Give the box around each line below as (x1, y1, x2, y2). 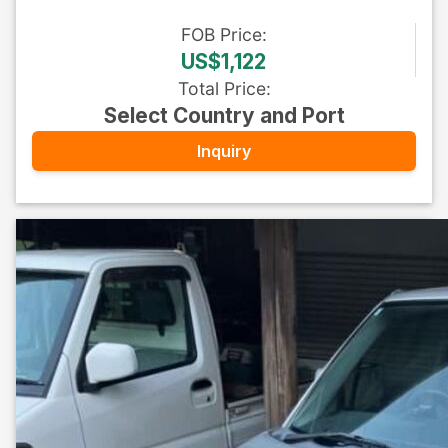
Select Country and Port (103, 103, 345, 128)
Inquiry (197, 140, 251, 161)
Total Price (177, 78, 266, 99)
